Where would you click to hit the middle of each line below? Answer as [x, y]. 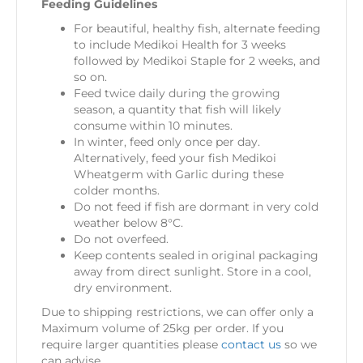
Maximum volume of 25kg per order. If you [162, 328]
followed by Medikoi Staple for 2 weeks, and [197, 60]
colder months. [117, 190]
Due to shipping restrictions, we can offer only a [177, 312]
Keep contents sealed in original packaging [196, 255]
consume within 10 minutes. [153, 125]
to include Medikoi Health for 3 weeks [180, 44]
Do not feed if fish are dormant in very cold [196, 206]
